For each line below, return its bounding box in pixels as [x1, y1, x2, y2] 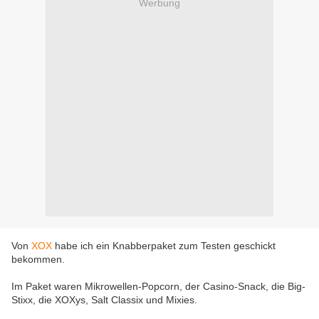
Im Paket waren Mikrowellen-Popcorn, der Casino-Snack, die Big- [11, 281, 305, 293]
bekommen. [11, 253, 65, 266]
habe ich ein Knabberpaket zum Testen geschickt [52, 240, 276, 252]
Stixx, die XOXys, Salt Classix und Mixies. [11, 294, 197, 306]
